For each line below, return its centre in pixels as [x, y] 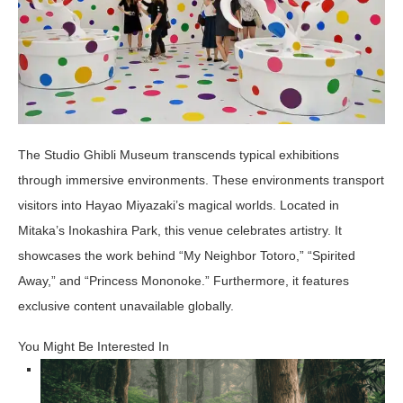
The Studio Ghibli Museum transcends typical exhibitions [179, 155]
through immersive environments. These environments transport [201, 180]
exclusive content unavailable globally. [126, 306]
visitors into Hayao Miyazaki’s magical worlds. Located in [179, 206]
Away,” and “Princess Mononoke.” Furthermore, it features [184, 281]
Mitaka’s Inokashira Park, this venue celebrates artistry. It [180, 231]
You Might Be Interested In [94, 347]
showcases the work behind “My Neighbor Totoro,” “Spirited [187, 256]
